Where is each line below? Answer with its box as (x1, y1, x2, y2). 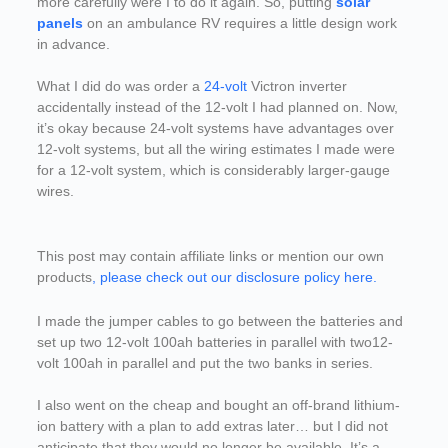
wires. (36, 182, 74, 199)
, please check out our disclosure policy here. (91, 268, 377, 285)
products (36, 268, 92, 285)
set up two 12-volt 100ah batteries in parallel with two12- (36, 333, 393, 350)
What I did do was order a (36, 77, 204, 94)
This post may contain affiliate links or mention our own (36, 247, 384, 264)
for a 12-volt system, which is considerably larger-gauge (36, 161, 390, 178)
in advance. (36, 35, 110, 52)
